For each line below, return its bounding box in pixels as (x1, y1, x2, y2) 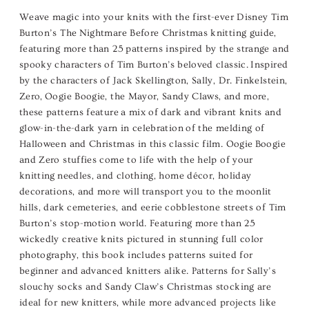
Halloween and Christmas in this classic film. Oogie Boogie (19, 139, 286, 150)
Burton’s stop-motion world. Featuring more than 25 (19, 218, 255, 230)
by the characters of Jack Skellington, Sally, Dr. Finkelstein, (19, 75, 288, 87)
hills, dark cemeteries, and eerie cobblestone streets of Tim (19, 202, 286, 214)
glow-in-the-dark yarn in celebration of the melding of (19, 123, 265, 134)
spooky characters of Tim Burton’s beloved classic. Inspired (19, 59, 288, 71)
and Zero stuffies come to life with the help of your (19, 154, 253, 166)
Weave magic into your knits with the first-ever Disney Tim (19, 12, 288, 23)
